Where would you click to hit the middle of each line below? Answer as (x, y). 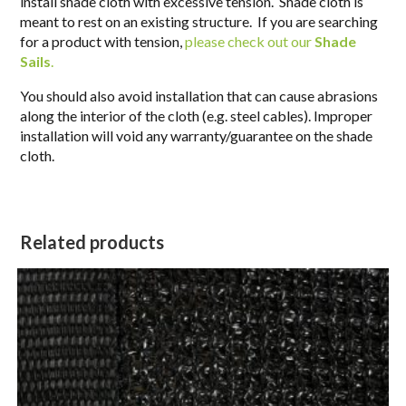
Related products (92, 242)
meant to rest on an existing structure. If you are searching (199, 21)
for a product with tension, (103, 41)
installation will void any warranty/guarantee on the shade (197, 135)
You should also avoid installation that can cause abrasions (199, 95)
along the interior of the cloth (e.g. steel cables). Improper (197, 115)
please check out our (250, 41)
